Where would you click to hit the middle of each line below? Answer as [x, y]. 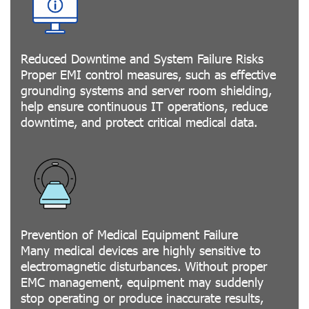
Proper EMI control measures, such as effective [148, 74]
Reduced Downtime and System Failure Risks [142, 58]
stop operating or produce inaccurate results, [142, 298]
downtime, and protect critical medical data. [139, 122]
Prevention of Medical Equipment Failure [129, 234]
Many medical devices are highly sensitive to [141, 250]
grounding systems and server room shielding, [146, 90]
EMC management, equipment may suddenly [142, 282]
